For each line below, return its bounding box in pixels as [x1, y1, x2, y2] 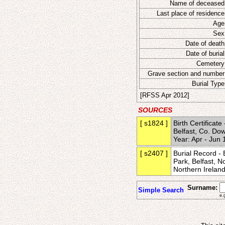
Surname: [187, 184, 217, 191]
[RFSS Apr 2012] [140, 91, 189, 99]
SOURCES [138, 106, 172, 114]
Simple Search [138, 186, 184, 194]
